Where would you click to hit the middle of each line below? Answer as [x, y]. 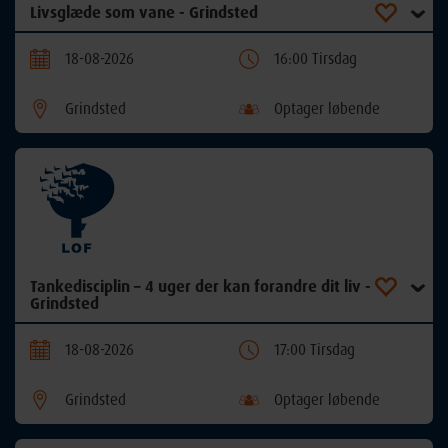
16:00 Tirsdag [315, 59]
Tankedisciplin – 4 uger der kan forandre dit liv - [200, 286]
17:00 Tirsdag [314, 350]
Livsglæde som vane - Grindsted [144, 12]
